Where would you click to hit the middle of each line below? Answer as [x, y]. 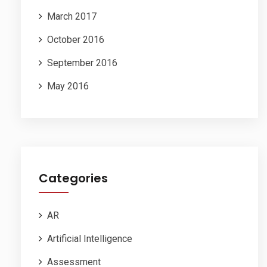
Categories [73, 178]
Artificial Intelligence [90, 239]
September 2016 [82, 63]
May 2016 [68, 86]
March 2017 [72, 17]
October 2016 [76, 40]
